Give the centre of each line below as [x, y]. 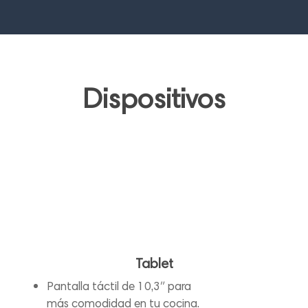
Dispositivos [154, 101]
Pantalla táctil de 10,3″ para [119, 288]
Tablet [154, 265]
